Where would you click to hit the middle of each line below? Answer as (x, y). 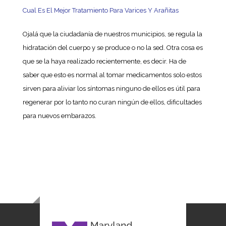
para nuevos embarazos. (59, 116)
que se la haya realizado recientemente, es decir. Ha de (104, 61)
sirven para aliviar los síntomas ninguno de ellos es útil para (111, 89)
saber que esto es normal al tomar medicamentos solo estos (112, 75)
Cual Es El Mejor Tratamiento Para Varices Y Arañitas (100, 10)
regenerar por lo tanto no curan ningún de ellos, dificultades (112, 102)
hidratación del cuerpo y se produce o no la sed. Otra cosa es (112, 48)
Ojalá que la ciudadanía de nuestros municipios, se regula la (112, 34)
